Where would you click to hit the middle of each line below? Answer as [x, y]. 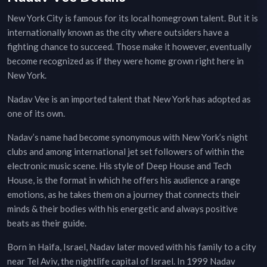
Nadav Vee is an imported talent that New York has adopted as [129, 99]
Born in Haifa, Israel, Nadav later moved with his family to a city [132, 247]
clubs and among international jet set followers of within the [126, 152]
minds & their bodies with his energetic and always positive [122, 209]
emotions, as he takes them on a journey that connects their [124, 195]
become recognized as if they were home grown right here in [125, 61]
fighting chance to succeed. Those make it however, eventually [129, 47]
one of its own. [36, 114]
